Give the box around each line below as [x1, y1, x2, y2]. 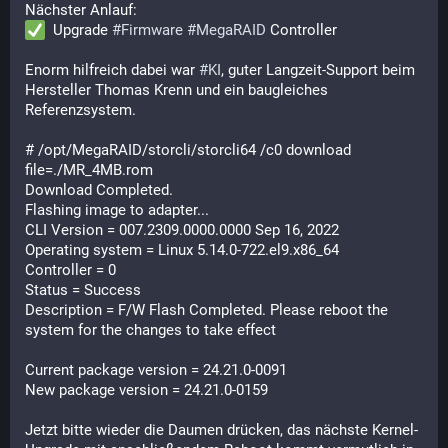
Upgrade [45, 21, 112, 39]
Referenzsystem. [25, 101, 136, 119]
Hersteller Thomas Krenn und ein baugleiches [25, 81, 328, 99]
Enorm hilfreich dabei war [25, 61, 199, 79]
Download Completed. [25, 181, 193, 199]
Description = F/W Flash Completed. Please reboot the [25, 301, 388, 319]
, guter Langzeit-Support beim [221, 61, 415, 79]
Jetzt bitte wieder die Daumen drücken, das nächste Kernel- [25, 421, 418, 439]
